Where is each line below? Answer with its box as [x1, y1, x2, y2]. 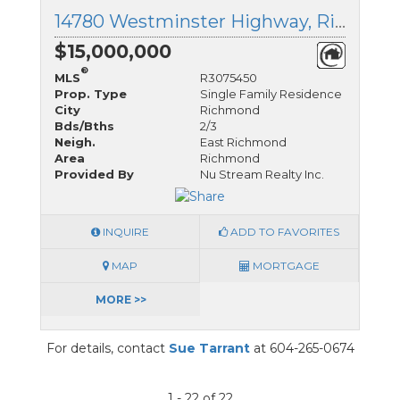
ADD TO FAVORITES [228, 225, 339, 239]
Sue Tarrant [168, 340, 250, 357]
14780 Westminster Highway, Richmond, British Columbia [335, 10, 346, 32]
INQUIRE [100, 225, 149, 239]
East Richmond [200, 134, 287, 149]
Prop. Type [54, 86, 127, 101]
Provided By [54, 166, 134, 181]
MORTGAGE [249, 259, 320, 273]
